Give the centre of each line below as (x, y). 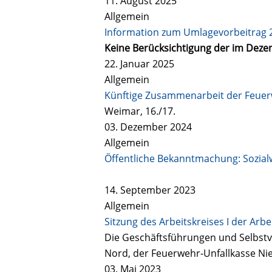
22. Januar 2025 (139, 63)
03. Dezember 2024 (148, 127)
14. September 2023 (150, 190)
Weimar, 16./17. (140, 111)
